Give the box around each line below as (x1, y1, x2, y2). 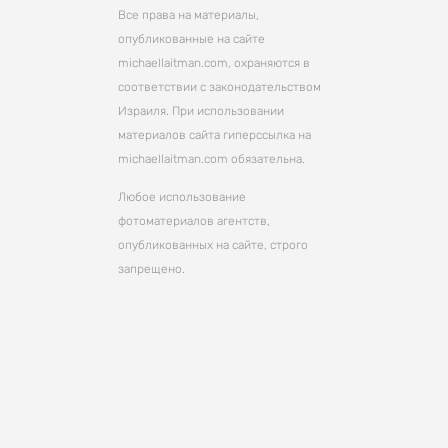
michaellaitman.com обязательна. (118, 152, 306, 166)
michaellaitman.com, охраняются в (118, 56, 311, 70)
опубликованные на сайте (118, 32, 266, 46)
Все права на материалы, (118, 8, 260, 22)
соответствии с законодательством (118, 80, 322, 94)
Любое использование (118, 190, 247, 205)
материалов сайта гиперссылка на (118, 128, 312, 142)
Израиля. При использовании (118, 104, 285, 118)
